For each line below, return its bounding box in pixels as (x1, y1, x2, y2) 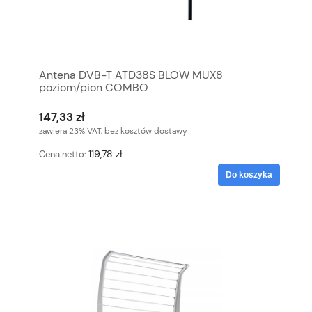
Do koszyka (226, 169, 272, 180)
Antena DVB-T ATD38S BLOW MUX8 (39, 67, 223, 82)
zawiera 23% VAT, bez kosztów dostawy (39, 125, 187, 137)
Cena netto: (39, 148, 88, 161)
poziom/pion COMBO (39, 79, 148, 95)
